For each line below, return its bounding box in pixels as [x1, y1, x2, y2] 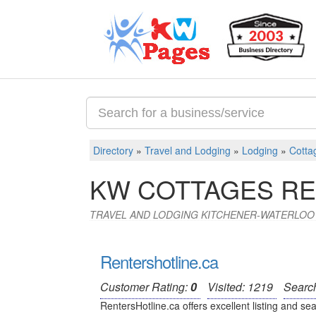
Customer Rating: [100, 279, 190, 295]
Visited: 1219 [207, 279, 273, 295]
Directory [93, 143, 133, 157]
